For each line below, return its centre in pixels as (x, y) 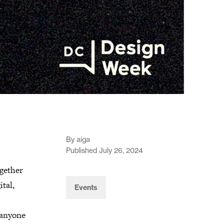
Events (86, 188)
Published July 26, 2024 (104, 151)
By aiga (78, 140)
